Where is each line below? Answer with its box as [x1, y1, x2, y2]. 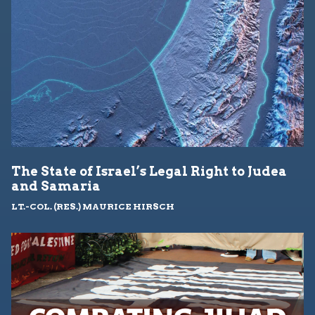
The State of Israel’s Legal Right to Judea [11, 164, 287, 179]
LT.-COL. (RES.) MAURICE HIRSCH [11, 201, 174, 212]
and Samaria [11, 179, 101, 194]
